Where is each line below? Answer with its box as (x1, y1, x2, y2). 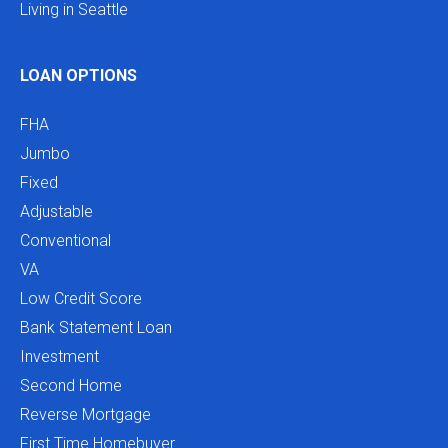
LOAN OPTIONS (20, 66, 137, 85)
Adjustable (20, 202, 93, 221)
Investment (20, 347, 99, 366)
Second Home (20, 376, 122, 395)
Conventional (20, 231, 111, 250)
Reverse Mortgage (20, 405, 151, 424)
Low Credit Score (20, 289, 142, 308)
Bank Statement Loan (20, 318, 172, 337)
